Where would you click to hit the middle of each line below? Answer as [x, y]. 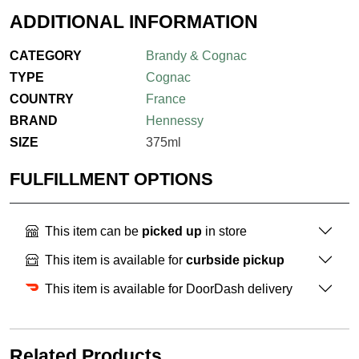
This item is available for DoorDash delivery [169, 288]
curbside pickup [235, 260]
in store [224, 231]
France [165, 99]
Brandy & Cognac [196, 56]
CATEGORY [46, 56]
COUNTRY [42, 99]
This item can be [93, 231]
